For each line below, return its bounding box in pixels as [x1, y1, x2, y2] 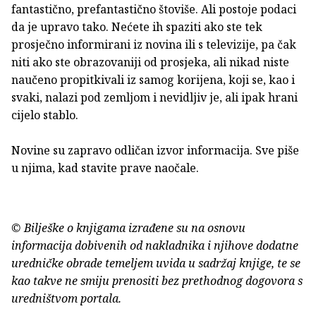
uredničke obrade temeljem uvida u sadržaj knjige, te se [11, 255, 300, 272]
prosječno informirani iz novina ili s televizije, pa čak [11, 37, 296, 53]
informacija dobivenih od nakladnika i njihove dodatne [11, 238, 298, 254]
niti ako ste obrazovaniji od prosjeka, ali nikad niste [11, 54, 289, 71]
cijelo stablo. [11, 107, 78, 123]
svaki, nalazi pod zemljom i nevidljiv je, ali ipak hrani [11, 90, 298, 106]
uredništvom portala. [11, 291, 121, 307]
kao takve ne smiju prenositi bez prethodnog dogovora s [11, 273, 303, 289]
